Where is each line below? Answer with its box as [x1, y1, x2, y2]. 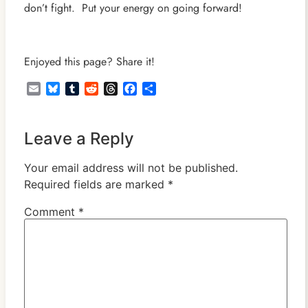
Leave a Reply [23, 129, 134, 149]
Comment [23, 205, 78, 219]
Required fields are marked [23, 177, 168, 192]
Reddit [98, 80, 128, 97]
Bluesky [59, 80, 93, 97]
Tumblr [78, 80, 109, 97]
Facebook [136, 80, 182, 97]
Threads [117, 80, 153, 97]
